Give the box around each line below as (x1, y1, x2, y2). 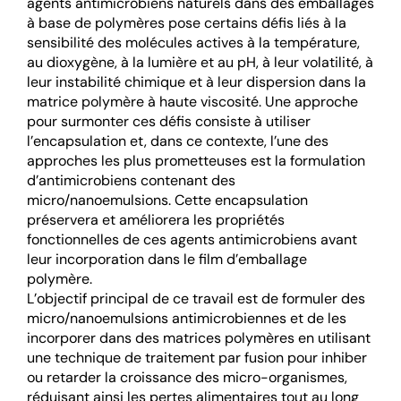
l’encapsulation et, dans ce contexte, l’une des (27, 132, 328, 151)
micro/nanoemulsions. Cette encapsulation (27, 191, 308, 210)
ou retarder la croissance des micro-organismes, (27, 368, 347, 388)
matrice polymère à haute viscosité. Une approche (27, 92, 358, 112)
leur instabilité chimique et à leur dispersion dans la (27, 73, 366, 92)
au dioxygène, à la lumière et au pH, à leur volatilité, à (27, 53, 373, 73)
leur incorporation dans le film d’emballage (27, 250, 307, 269)
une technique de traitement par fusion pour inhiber (27, 348, 367, 368)
